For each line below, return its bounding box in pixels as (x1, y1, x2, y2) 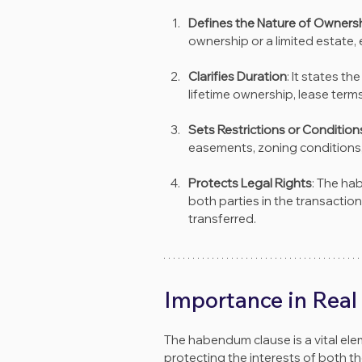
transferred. (188, 211, 256, 227)
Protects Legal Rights (188, 175, 312, 192)
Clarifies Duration (188, 69, 287, 85)
